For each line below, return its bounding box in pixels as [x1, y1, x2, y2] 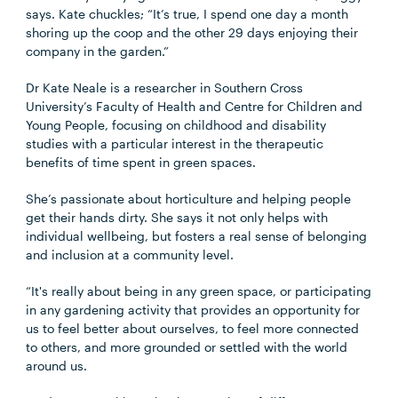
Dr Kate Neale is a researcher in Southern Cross [26, 80, 304, 95]
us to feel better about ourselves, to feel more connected [26, 321, 360, 336]
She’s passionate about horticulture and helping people [26, 191, 352, 206]
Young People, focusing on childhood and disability [26, 117, 327, 132]
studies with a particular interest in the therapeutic [26, 136, 324, 151]
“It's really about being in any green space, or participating [26, 283, 372, 298]
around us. [26, 358, 88, 373]
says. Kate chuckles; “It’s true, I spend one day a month [26, 6, 349, 21]
